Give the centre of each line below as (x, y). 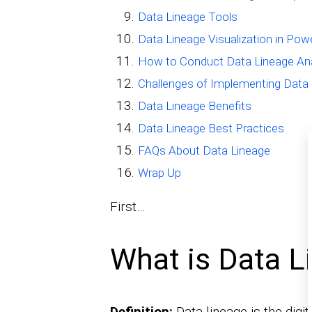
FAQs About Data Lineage (204, 151)
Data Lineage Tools (187, 17)
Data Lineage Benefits (194, 106)
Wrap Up (159, 173)
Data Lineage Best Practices (211, 128)
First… (127, 207)
